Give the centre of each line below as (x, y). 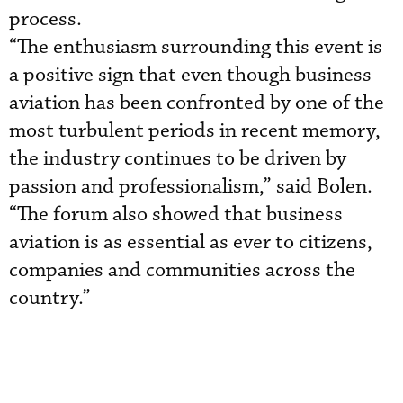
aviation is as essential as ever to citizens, (191, 242)
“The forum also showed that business (176, 215)
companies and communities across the (182, 270)
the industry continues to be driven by (178, 159)
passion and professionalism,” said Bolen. (191, 187)
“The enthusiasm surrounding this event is (196, 47)
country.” (50, 298)
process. (45, 19)
